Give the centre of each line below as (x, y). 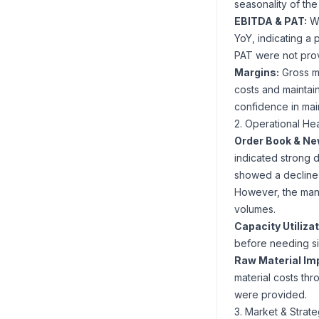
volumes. (255, 209)
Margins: (257, 72)
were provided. (271, 294)
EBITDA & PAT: (271, 21)
